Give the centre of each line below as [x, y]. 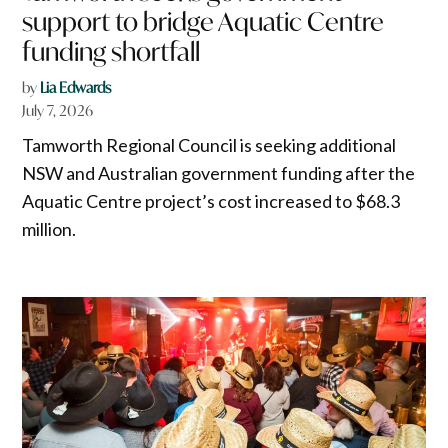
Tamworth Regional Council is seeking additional [209, 145]
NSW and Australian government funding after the [219, 173]
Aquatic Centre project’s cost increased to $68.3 [211, 201]
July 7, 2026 [58, 111]
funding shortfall [111, 52]
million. [49, 229]
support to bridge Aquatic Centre [203, 22]
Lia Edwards [76, 88]
